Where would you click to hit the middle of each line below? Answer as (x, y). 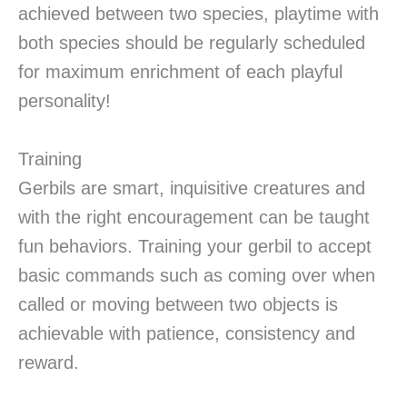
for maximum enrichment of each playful (180, 72)
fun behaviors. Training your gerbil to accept (195, 247)
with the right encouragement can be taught (194, 218)
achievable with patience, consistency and (187, 334)
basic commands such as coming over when (197, 276)
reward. (49, 363)
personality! (65, 101)
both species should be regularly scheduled (192, 43)
